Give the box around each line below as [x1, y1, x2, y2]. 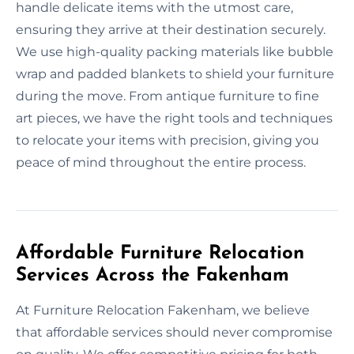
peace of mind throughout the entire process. [16, 154, 306, 170]
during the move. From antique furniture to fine [16, 88, 319, 104]
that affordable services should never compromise [16, 324, 333, 340]
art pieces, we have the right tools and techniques [16, 110, 333, 126]
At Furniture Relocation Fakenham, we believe [16, 302, 310, 318]
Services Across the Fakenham [16, 265, 289, 285]
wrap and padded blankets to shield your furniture [16, 66, 334, 81]
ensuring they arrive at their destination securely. [16, 21, 326, 37]
